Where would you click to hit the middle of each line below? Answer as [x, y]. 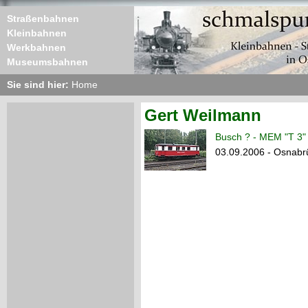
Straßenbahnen [43, 19]
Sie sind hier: [39, 85]
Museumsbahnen [47, 62]
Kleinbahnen [37, 33]
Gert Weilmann [203, 115]
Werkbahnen [36, 47]
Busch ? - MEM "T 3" [261, 137]
